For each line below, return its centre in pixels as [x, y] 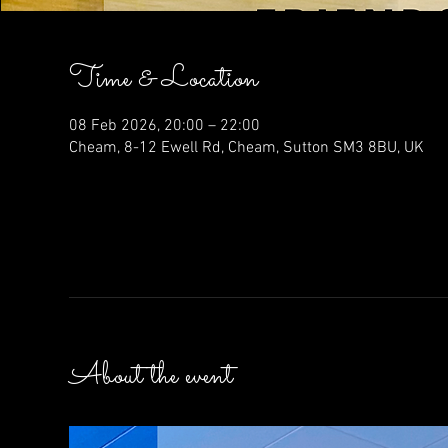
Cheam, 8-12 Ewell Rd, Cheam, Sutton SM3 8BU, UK [246, 148]
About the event [150, 377]
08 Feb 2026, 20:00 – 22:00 [164, 126]
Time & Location [163, 80]
